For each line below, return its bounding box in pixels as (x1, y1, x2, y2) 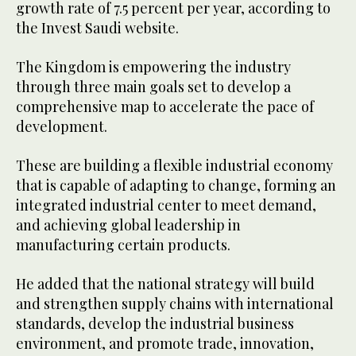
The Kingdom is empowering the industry (16, 57, 291, 77)
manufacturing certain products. (16, 235, 234, 255)
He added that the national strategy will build (16, 274, 315, 294)
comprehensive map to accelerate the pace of (16, 97, 314, 117)
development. (16, 117, 110, 137)
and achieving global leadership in (16, 215, 241, 235)
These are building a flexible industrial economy (16, 156, 333, 176)
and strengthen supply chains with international (16, 294, 334, 314)
